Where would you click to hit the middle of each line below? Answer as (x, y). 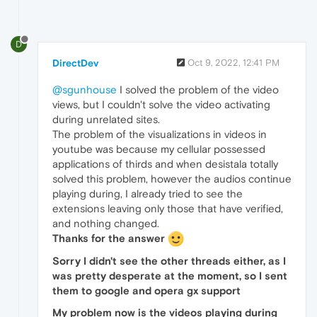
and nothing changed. (106, 223)
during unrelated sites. (106, 119)
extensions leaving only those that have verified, (168, 208)
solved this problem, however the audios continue (172, 178)
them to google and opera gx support (146, 291)
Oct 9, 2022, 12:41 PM (234, 62)
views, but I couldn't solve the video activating (161, 104)
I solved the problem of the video (198, 89)
